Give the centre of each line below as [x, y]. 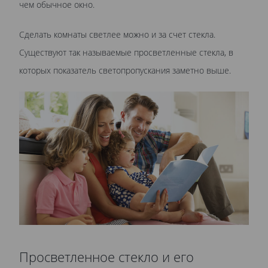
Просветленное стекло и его [106, 257]
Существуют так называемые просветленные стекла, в [126, 53]
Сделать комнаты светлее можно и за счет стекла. [117, 35]
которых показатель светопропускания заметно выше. [125, 71]
